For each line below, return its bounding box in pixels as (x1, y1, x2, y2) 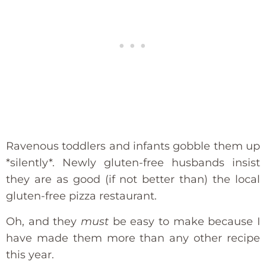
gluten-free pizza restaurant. (6, 189, 157, 203)
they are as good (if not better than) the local (6, 173, 260, 186)
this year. (6, 248, 54, 261)
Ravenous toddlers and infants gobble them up (6, 140, 260, 153)
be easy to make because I (109, 214, 261, 228)
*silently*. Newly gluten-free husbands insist (6, 156, 260, 170)
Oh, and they (6, 214, 77, 228)
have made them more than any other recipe (6, 231, 260, 245)
